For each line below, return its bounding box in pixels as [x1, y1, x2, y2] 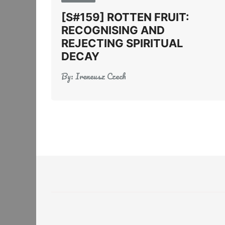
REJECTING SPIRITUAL [61, 37, 183, 50]
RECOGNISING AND [61, 24, 165, 37]
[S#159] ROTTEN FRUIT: [61, 11, 189, 24]
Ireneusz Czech [75, 69, 126, 83]
